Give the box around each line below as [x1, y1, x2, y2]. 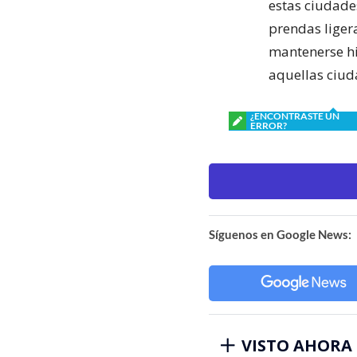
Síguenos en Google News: [209, 226, 351, 241]
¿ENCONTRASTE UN [250, 109, 339, 122]
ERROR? [250, 119, 287, 131]
